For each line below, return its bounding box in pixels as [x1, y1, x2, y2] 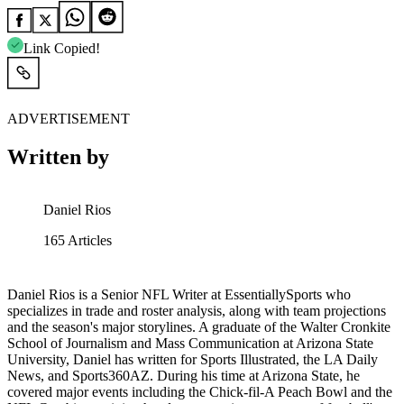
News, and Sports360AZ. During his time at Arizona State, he [7, 368, 360, 383]
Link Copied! [23, 41, 100, 57]
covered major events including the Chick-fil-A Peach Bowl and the [7, 384, 392, 399]
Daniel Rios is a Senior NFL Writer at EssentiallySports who [7, 287, 351, 302]
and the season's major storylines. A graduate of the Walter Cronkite [7, 319, 390, 335]
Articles [65, 233, 112, 248]
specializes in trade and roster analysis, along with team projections [7, 303, 386, 318]
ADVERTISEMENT [7, 111, 130, 127]
